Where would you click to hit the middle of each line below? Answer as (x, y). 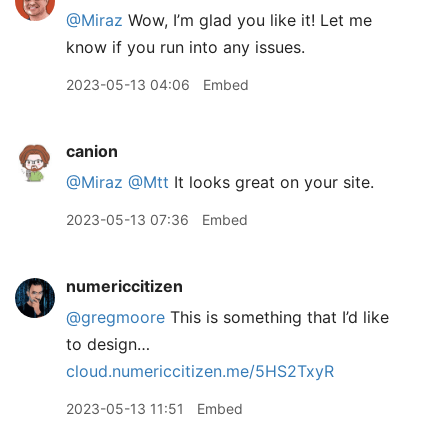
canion (92, 151)
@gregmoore (115, 317)
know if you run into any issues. (185, 47)
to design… (108, 344)
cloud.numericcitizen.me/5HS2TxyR (200, 371)
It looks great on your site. (271, 182)
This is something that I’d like (277, 317)
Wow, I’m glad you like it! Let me (247, 20)
